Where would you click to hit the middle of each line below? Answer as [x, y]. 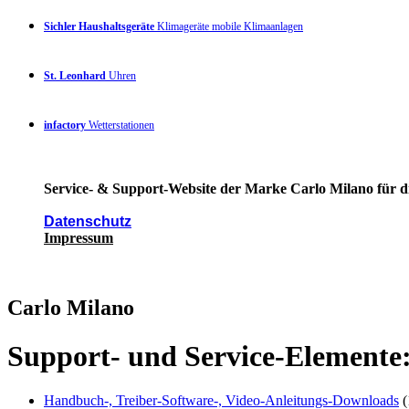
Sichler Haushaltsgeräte [99, 26]
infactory [65, 125]
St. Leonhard [75, 75]
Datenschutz [88, 221]
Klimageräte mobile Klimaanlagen [229, 26]
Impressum [79, 237]
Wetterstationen [120, 125]
